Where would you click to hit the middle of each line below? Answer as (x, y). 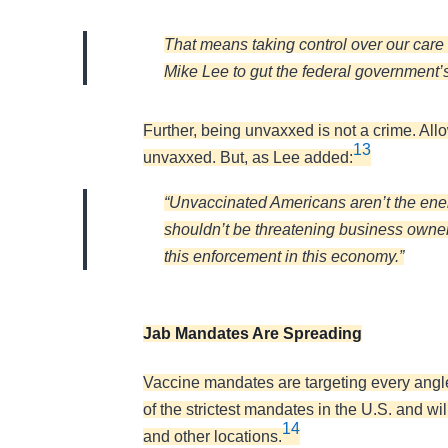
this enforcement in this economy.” (284, 256)
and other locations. (212, 436)
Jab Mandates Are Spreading (252, 333)
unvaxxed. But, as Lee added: (248, 157)
